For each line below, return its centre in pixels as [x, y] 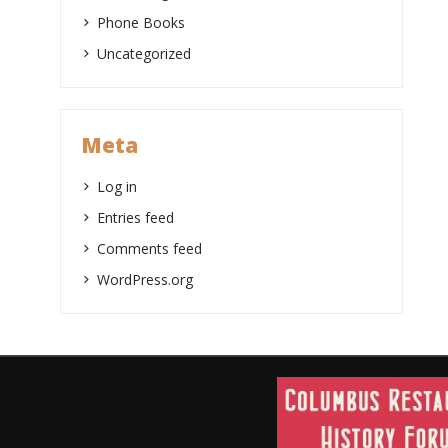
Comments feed [149, 249]
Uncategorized [144, 54]
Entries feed [135, 218]
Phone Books [141, 23]
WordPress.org [145, 280]
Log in [117, 187]
